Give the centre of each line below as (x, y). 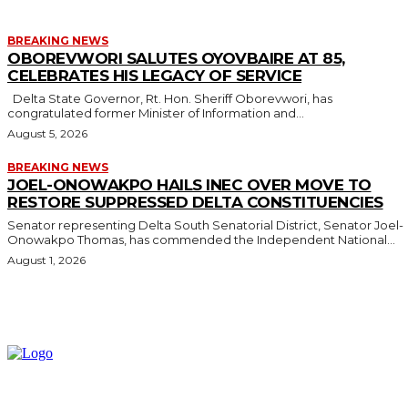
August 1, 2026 (46, 260)
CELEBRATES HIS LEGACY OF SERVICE (154, 75)
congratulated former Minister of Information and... (156, 112)
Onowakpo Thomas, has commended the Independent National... (201, 239)
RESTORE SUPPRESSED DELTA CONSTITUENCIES (195, 202)
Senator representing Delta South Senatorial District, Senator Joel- (205, 224)
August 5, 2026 (47, 133)
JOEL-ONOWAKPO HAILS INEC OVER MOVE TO (189, 184)
